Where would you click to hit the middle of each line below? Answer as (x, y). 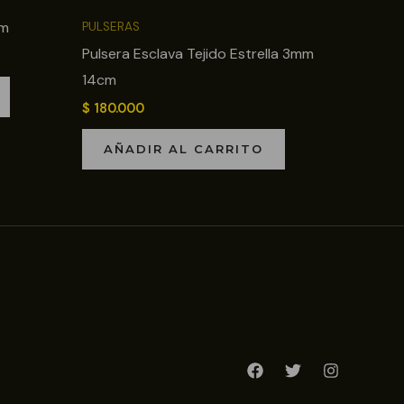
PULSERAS (111, 27)
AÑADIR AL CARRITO (184, 148)
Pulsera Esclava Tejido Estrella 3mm (198, 54)
